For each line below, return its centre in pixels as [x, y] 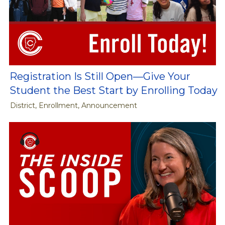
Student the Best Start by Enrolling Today [114, 90]
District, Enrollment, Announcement [74, 105]
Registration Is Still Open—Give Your [100, 76]
